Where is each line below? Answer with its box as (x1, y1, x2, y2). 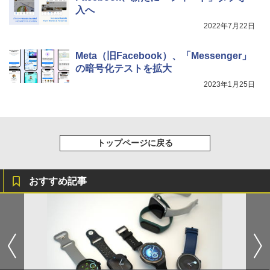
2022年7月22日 (204, 21, 255, 30)
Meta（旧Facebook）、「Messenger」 (75, 50, 251, 61)
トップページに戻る (97, 137, 173, 148)
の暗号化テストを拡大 (75, 63, 172, 74)
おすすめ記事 (29, 175, 87, 186)
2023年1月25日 (204, 80, 255, 89)
